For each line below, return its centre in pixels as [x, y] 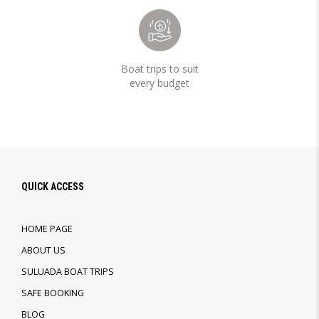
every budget [159, 83]
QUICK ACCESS [53, 187]
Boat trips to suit [159, 69]
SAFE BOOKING [53, 293]
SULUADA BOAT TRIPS [68, 272]
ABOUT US [43, 251]
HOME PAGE [47, 229]
